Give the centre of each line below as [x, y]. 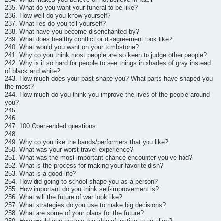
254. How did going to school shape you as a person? [81, 181]
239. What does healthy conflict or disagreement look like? [89, 39]
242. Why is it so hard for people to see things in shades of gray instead [108, 63]
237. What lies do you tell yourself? [55, 23]
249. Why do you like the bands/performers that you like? [87, 142]
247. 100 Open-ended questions [50, 126]
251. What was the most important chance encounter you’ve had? [99, 158]
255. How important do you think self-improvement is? [82, 189]
